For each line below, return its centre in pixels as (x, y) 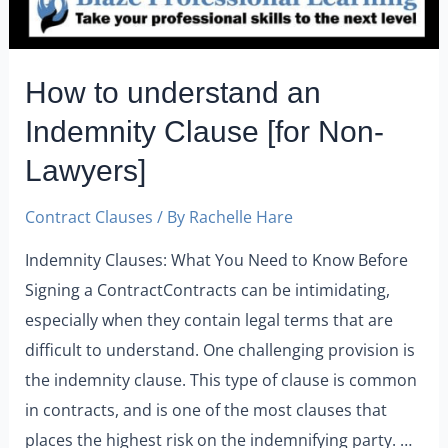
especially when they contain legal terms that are (209, 319)
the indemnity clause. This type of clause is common (221, 379)
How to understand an (173, 93)
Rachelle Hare (241, 217)
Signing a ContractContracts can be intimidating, (208, 289)
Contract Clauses (89, 217)
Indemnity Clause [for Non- (205, 132)
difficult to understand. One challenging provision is (220, 349)
